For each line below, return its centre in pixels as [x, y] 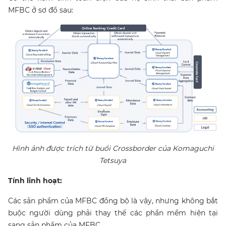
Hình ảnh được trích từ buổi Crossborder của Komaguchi [113, 149]
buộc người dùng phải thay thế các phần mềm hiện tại [113, 213]
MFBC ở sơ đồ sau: [41, 10]
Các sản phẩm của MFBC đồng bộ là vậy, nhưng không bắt [113, 201]
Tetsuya [113, 161]
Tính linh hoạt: [35, 181]
